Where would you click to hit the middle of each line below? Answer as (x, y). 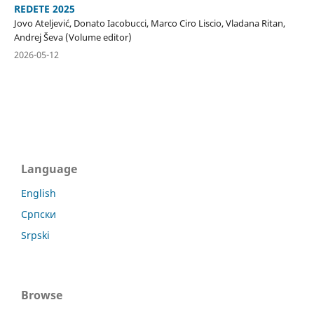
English (39, 193)
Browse (42, 295)
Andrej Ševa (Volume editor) (73, 37)
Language (49, 169)
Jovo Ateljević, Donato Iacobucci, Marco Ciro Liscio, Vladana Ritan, (149, 23)
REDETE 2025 (44, 8)
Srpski (35, 235)
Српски (39, 214)
